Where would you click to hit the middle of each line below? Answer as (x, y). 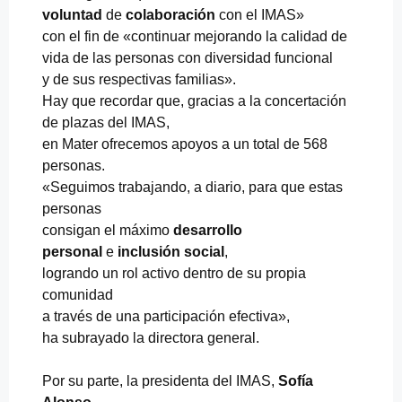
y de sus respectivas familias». (139, 79)
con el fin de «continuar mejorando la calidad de (195, 36)
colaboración (170, 14)
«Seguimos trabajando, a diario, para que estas (192, 187)
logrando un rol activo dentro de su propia (174, 273)
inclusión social (171, 251)
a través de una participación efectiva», (166, 316)
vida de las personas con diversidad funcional (188, 57)
